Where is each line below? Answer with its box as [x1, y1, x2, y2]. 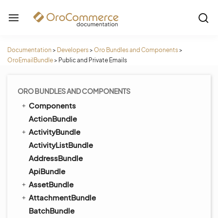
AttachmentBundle [29, 193, 96, 202]
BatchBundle [29, 206, 74, 215]
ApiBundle [29, 166, 65, 176]
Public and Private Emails [58, 56, 127, 64]
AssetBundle [29, 180, 73, 189]
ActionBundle [29, 114, 77, 123]
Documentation [7, 46, 52, 54]
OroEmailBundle [7, 56, 53, 64]
